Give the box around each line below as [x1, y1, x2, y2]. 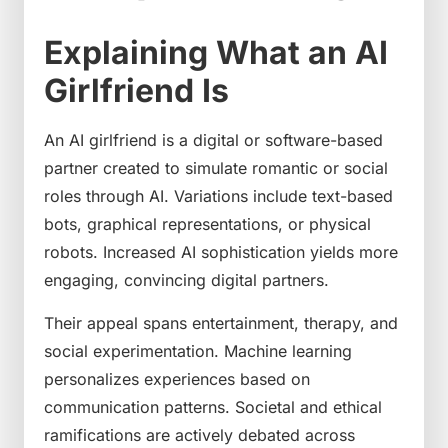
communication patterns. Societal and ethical [44, 396, 382, 417]
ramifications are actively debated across [44, 424, 355, 445]
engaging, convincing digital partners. [44, 270, 329, 291]
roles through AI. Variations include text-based [44, 186, 393, 207]
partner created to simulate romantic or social [44, 158, 388, 179]
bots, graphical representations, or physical [44, 214, 371, 235]
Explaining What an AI [44, 33, 388, 73]
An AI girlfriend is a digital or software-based [44, 130, 383, 151]
